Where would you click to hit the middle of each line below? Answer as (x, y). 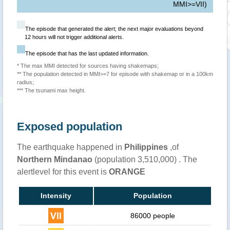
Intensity (56, 196)
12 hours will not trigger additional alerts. (74, 37)
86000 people (152, 216)
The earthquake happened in (71, 147)
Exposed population (70, 127)
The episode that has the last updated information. (87, 54)
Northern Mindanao (55, 160)
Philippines (146, 147)
